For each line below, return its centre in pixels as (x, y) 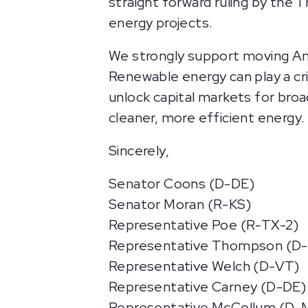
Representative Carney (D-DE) (208, 287)
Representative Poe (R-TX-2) (204, 225)
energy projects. (161, 23)
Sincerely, (139, 151)
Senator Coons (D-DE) (181, 184)
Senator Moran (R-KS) (180, 204)
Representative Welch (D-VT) (204, 266)
